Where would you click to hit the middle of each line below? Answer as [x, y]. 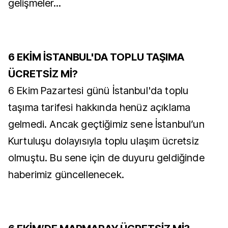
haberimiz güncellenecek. [66, 175]
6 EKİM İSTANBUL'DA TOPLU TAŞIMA [96, 57]
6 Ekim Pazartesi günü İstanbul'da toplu [98, 91]
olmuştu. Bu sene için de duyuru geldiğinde [106, 158]
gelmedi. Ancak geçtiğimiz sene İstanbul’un [106, 124]
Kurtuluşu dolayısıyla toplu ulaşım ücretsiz [104, 141]
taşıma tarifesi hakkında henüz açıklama [99, 107]
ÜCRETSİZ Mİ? [43, 74]
